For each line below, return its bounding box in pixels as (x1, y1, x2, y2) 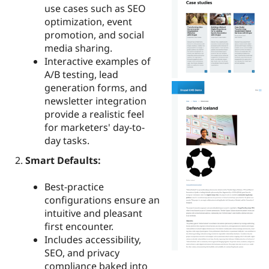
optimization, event (44, 15, 132, 29)
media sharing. (44, 41, 112, 55)
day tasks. (44, 134, 89, 148)
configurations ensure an (44, 193, 160, 207)
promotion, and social (44, 28, 144, 42)
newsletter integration (44, 94, 147, 108)
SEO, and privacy (44, 246, 119, 260)
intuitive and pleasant (44, 207, 142, 220)
